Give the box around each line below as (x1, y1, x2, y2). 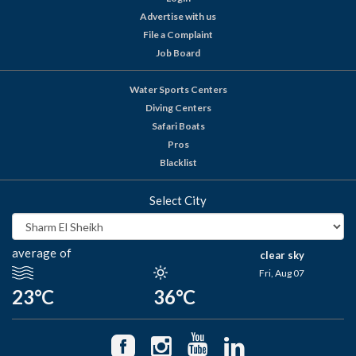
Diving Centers (145, 102, 211, 114)
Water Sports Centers (129, 83, 227, 96)
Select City (149, 193, 207, 208)
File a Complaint (143, 29, 213, 41)
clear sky (259, 249, 304, 262)
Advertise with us (140, 10, 216, 23)
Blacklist (159, 157, 197, 169)
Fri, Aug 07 (259, 267, 305, 280)
